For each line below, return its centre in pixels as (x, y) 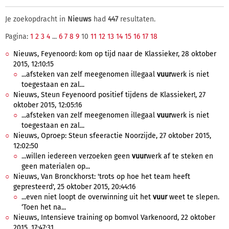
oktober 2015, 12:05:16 (48, 105)
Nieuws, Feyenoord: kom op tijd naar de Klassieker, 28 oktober (115, 54)
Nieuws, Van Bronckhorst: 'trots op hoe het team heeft (102, 177)
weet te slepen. (193, 197)
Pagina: (18, 37)
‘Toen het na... (44, 207)
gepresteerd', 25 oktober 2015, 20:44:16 (74, 187)
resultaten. (137, 19)
